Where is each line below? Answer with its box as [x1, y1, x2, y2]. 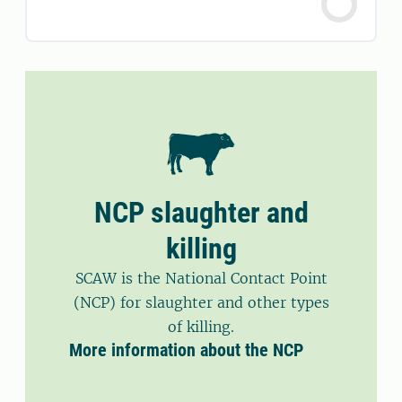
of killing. [168, 318, 234, 336]
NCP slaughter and [93, 196, 309, 231]
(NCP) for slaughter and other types [73, 293, 329, 312]
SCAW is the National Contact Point [74, 269, 328, 288]
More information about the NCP [69, 339, 303, 362]
